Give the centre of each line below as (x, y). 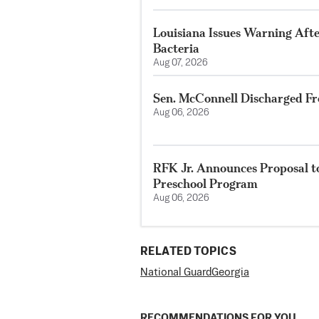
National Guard (176, 273)
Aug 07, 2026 (181, 63)
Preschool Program (205, 184)
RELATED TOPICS (188, 252)
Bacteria (176, 48)
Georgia (230, 273)
